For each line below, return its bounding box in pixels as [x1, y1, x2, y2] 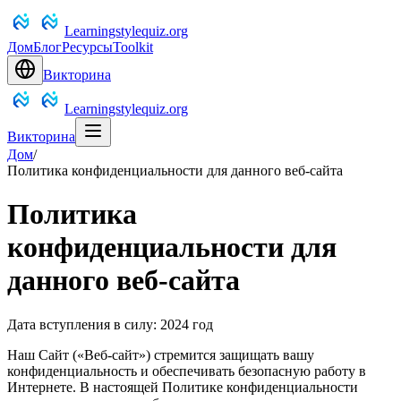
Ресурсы [62, 39, 113, 55]
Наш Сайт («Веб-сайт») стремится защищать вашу [7, 346, 314, 363]
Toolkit [113, 39, 153, 55]
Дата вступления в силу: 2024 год [7, 316, 213, 332]
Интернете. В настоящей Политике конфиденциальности [7, 379, 358, 395]
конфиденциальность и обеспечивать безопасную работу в [7, 363, 366, 379]
